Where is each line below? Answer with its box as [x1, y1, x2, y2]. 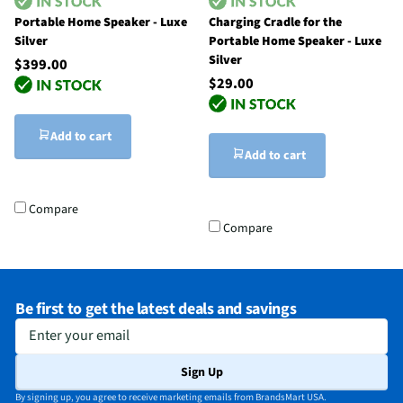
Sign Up [180, 363, 223, 381]
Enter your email [15, 320, 108, 339]
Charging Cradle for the [209, 13, 342, 32]
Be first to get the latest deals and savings [15, 297, 297, 320]
